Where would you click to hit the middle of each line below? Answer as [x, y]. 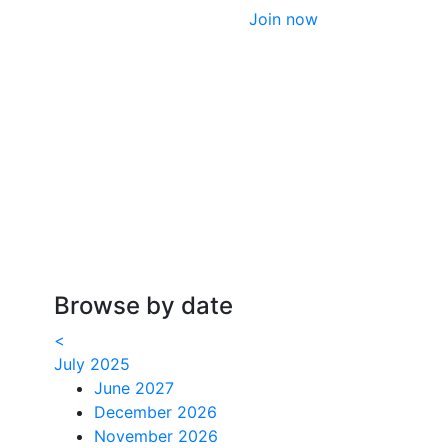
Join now [283, 19]
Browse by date [143, 305]
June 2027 [133, 388]
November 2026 [155, 436]
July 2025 [91, 364]
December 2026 [155, 412]
